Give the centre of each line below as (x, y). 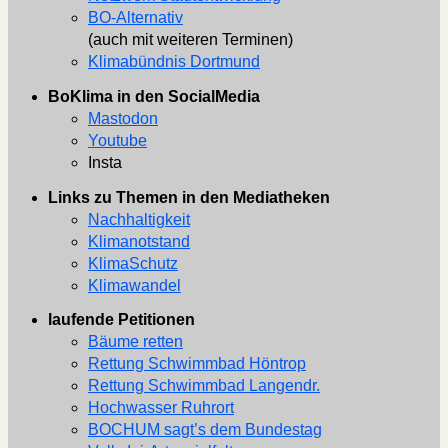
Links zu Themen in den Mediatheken (189, 197)
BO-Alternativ (135, 18)
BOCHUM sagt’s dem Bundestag (205, 430)
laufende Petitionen (121, 320)
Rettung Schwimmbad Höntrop (197, 364)
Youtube (117, 140)
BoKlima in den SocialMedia (154, 96)
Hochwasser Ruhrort (161, 408)
